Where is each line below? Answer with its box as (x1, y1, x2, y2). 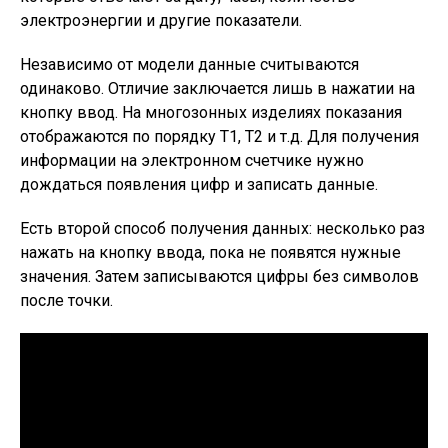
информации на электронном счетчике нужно (20, 151, 364, 170)
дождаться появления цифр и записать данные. (20, 175, 378, 194)
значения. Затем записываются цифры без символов (20, 267, 419, 286)
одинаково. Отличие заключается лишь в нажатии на (20, 79, 415, 98)
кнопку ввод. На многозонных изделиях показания (20, 103, 402, 122)
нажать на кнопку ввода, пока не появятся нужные (20, 243, 401, 262)
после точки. (20, 291, 113, 310)
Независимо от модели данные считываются (20, 55, 359, 74)
